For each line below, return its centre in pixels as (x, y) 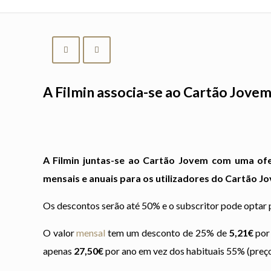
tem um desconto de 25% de (167, 233)
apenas (58, 251)
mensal (91, 233)
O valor (60, 233)
